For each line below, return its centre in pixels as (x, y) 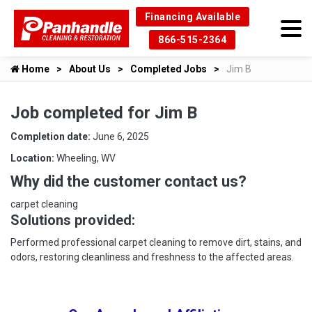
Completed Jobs (169, 69)
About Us (90, 69)
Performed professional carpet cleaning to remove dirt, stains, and (156, 242)
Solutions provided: (73, 220)
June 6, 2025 (121, 136)
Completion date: (52, 136)
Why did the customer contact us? (128, 181)
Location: (33, 158)
